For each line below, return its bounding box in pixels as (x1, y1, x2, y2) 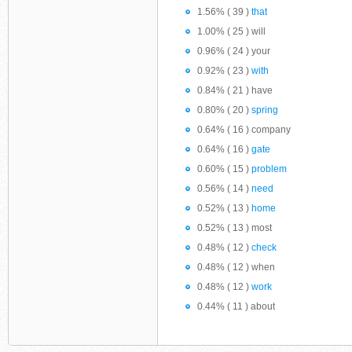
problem (251, 163, 287, 174)
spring (251, 104, 278, 115)
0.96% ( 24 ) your (197, 46, 270, 57)
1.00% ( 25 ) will (197, 26, 266, 37)
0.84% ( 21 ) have (197, 85, 273, 96)
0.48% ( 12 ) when (197, 262, 275, 273)
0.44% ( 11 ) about (197, 301, 275, 312)
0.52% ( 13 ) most (197, 222, 272, 233)
